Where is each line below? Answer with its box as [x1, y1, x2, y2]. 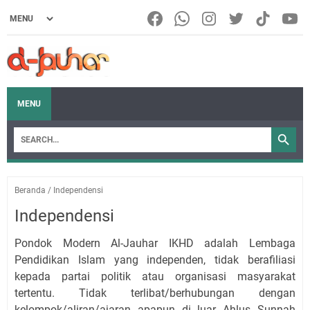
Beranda [15, 185, 46, 195]
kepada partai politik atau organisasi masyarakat [15, 269, 295, 283]
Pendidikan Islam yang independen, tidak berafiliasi [15, 253, 295, 266]
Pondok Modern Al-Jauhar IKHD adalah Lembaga [15, 236, 295, 250]
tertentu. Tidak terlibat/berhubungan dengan [15, 286, 295, 300]
